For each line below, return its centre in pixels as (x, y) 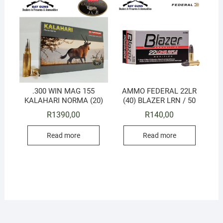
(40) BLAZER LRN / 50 (160, 100)
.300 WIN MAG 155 (64, 91)
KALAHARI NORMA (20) (63, 100)
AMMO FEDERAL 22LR (160, 91)
